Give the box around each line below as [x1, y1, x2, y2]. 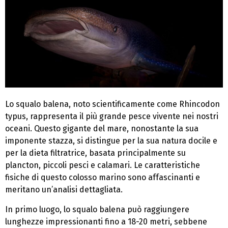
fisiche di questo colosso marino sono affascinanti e [5, 173, 200, 183]
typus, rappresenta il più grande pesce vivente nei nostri [5, 111, 218, 122]
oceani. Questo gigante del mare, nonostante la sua [5, 124, 198, 134]
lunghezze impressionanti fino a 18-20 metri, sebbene [5, 216, 207, 226]
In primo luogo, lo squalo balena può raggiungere [5, 204, 189, 214]
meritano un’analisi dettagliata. [5, 185, 123, 195]
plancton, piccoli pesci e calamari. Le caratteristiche [5, 160, 200, 170]
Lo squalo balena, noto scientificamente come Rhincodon [5, 99, 220, 109]
